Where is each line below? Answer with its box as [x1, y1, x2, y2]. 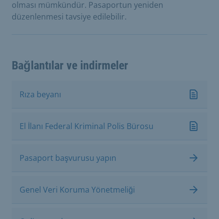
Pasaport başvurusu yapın [20, 152, 116, 163]
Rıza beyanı [20, 88, 61, 100]
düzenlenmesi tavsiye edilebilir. [12, 11, 127, 22]
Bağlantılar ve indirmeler [12, 58, 128, 72]
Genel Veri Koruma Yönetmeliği [20, 184, 135, 195]
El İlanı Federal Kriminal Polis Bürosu [20, 120, 153, 131]
